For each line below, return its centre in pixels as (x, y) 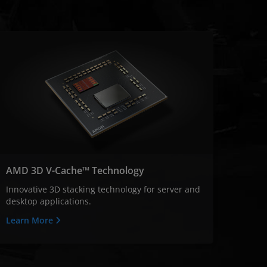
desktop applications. (48, 201)
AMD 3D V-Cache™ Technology (75, 170)
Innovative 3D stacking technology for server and (103, 189)
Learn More (30, 220)
